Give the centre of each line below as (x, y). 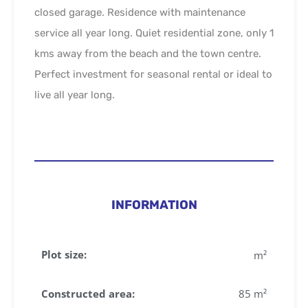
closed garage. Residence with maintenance (140, 12)
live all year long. (75, 95)
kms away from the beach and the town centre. (148, 53)
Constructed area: (88, 293)
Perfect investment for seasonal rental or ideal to (153, 74)
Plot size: (64, 254)
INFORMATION (154, 205)
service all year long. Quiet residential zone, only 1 (154, 33)
